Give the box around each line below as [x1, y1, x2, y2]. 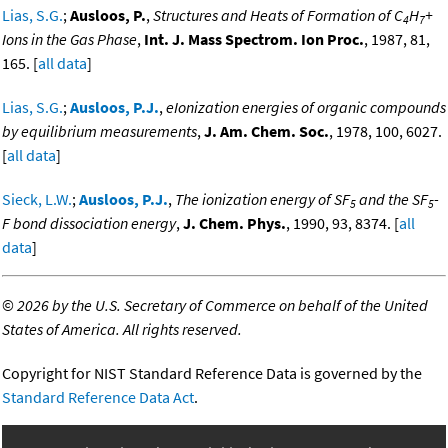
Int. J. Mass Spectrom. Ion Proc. [144, 29, 364, 50]
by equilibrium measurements [2, 121, 197, 142]
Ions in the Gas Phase [2, 29, 137, 50]
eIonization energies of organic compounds [166, 97, 446, 118]
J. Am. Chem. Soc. [204, 121, 329, 142]
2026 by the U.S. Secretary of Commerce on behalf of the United [17, 295, 428, 316]
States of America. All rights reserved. [2, 319, 242, 340]
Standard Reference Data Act [2, 387, 194, 408]
